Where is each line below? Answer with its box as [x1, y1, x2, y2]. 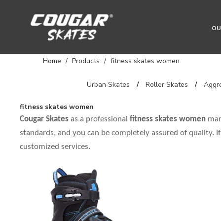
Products [72, 56, 100, 66]
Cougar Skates [20, 115, 69, 123]
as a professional [69, 115, 130, 123]
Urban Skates [87, 80, 130, 89]
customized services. [20, 143, 90, 151]
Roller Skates [146, 80, 188, 89]
